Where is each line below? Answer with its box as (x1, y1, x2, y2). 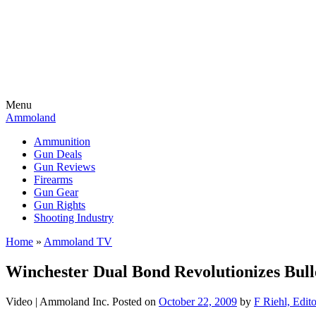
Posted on (112, 295, 159, 308)
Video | (6, 295, 39, 308)
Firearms (34, 174, 73, 186)
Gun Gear (34, 186, 78, 198)
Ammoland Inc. (39, 295, 109, 308)
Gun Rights (34, 199, 85, 211)
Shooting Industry (34, 212, 114, 224)
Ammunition (34, 135, 90, 147)
